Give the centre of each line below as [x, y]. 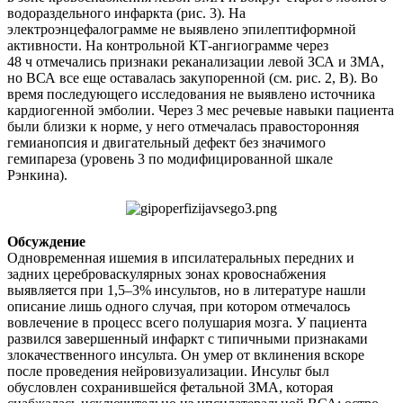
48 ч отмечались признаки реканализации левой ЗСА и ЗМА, [196, 61]
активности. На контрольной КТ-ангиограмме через [168, 45]
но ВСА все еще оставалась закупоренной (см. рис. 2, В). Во [193, 77]
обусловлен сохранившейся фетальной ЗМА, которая [170, 387]
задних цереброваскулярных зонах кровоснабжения [166, 273]
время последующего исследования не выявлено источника [191, 94]
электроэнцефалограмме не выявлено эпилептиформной [182, 29]
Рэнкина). [37, 175]
